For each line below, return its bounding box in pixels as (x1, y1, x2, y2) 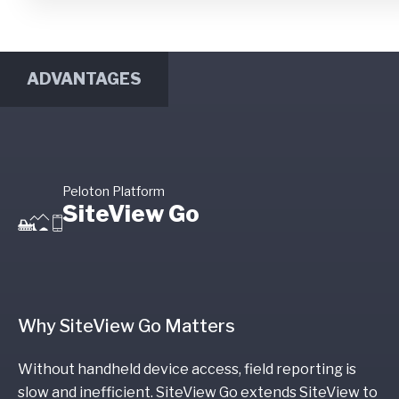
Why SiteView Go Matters (18, 314, 235, 337)
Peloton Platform (62, 183, 165, 199)
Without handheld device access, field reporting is (18, 360, 356, 378)
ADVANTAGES (27, 69, 142, 88)
